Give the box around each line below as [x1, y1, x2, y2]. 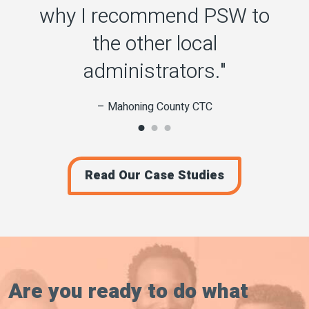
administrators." [83, 56, 226, 87]
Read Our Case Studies [85, 166, 224, 185]
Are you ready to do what [8, 276, 248, 307]
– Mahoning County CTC [97, 98, 212, 115]
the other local [92, 28, 217, 59]
